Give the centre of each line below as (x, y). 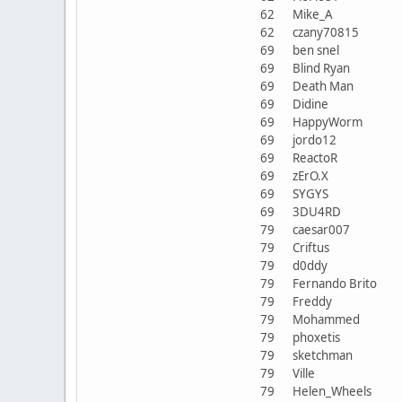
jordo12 (315, 140)
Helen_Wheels (332, 391)
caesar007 (321, 229)
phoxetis (316, 337)
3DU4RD (317, 211)
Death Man (323, 86)
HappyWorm (328, 122)
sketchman (323, 355)
